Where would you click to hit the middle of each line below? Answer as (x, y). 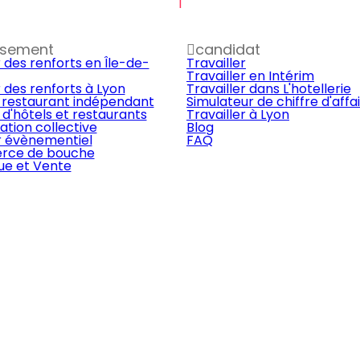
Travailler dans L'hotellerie (269, 89)
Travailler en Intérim (250, 76)
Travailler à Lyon (238, 115)
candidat (228, 49)
